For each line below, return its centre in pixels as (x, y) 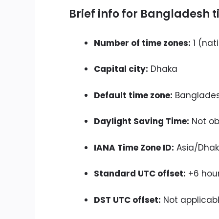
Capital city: (121, 69)
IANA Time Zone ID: (134, 147)
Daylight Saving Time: (142, 121)
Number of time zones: (142, 43)
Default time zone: (133, 95)
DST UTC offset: (127, 200)
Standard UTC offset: (140, 174)
